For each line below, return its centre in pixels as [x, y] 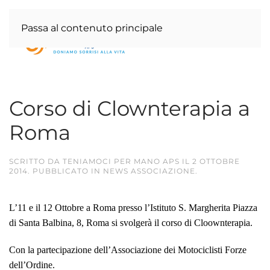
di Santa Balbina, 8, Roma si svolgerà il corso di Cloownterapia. [131, 223]
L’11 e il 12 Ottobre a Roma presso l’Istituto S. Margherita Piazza [133, 208]
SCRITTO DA [36, 161]
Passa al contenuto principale [92, 28]
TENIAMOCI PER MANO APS [121, 161]
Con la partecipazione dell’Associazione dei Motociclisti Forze [128, 250]
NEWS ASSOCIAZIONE [149, 171]
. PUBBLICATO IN [65, 171]
